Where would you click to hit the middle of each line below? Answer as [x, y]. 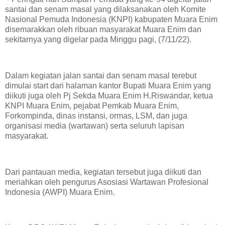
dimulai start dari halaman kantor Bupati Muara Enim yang [108, 85]
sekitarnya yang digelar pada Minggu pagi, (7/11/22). [98, 40]
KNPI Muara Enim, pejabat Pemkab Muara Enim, [92, 105]
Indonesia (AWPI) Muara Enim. [61, 192]
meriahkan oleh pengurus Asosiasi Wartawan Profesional [107, 182]
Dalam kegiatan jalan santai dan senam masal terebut [101, 75]
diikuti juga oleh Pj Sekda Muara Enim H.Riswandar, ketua [109, 95]
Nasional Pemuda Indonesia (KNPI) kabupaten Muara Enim [111, 20]
